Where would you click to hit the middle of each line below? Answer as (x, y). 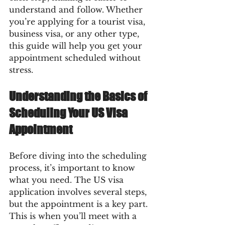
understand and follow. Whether (77, 10)
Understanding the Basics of (79, 96)
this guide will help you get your (77, 46)
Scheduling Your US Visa (69, 113)
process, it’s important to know (73, 168)
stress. (21, 70)
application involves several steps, (79, 192)
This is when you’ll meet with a (74, 216)
